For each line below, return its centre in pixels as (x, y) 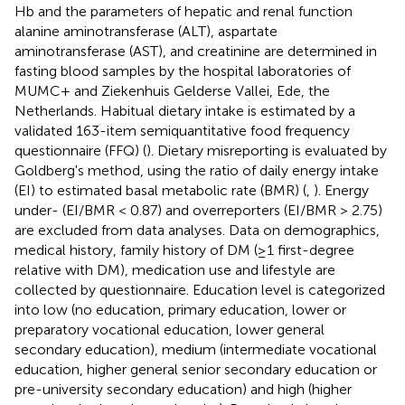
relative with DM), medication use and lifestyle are (175, 269)
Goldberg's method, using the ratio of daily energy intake (197, 170)
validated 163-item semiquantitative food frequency (182, 130)
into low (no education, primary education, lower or (180, 309)
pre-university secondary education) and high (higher (183, 389)
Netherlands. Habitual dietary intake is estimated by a (185, 110)
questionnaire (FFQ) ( (80, 150)
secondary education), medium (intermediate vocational (196, 349)
